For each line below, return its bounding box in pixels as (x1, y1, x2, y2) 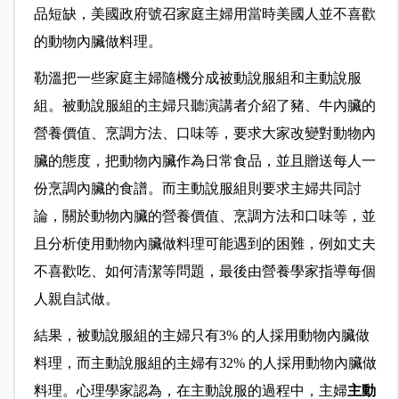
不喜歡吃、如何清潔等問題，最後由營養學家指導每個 (33, 264, 376, 280)
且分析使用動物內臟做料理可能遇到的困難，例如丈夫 (33, 236, 376, 252)
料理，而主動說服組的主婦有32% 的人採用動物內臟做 (33, 355, 377, 371)
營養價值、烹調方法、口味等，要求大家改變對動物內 (33, 126, 376, 142)
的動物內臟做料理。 (33, 34, 162, 50)
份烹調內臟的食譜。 (33, 181, 162, 197)
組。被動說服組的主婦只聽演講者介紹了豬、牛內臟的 (33, 98, 376, 114)
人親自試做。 (33, 291, 119, 307)
